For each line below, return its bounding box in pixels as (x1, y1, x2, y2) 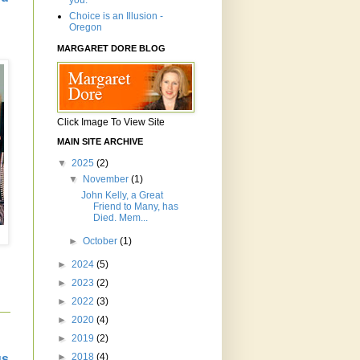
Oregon (69, 22, 102, 34)
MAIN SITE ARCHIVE (57, 137, 143, 147)
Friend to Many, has (92, 201, 178, 213)
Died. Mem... (92, 212, 148, 224)
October (83, 235, 121, 247)
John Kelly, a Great (80, 190, 163, 202)
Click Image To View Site (57, 117, 165, 129)
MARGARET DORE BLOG (57, 43, 166, 54)
